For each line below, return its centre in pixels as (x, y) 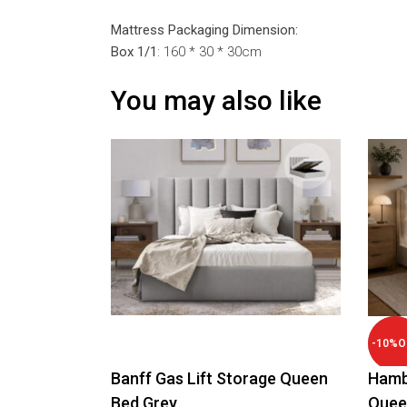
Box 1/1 (134, 51)
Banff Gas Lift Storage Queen (219, 378)
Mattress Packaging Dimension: (204, 30)
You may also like (216, 100)
